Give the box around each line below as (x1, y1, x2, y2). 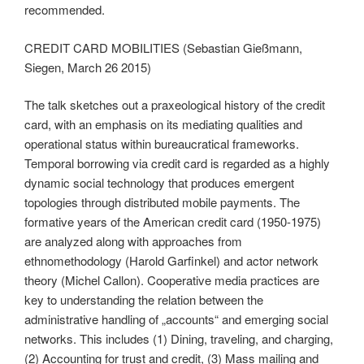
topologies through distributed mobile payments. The (24, 193, 300, 211)
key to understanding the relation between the (24, 291, 263, 309)
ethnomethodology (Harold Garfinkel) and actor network (24, 252, 318, 270)
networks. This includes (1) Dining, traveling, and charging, (24, 330, 333, 348)
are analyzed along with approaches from (24, 232, 242, 250)
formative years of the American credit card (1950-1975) (24, 213, 321, 231)
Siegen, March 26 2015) (24, 58, 151, 76)
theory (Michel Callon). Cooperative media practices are (24, 271, 319, 289)
